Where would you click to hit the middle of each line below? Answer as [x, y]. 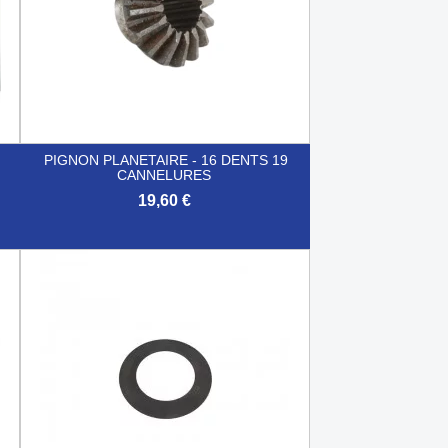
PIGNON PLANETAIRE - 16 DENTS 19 [165, 159]
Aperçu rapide [177, 270]
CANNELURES [163, 174]
